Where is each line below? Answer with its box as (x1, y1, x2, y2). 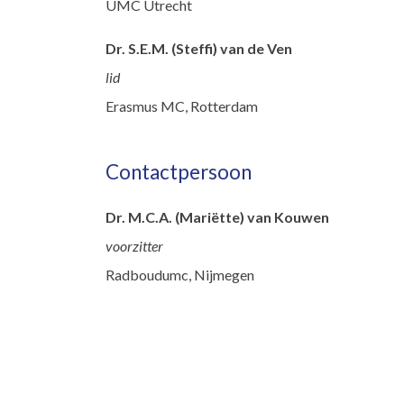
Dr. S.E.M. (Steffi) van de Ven (106, 40, 292, 58)
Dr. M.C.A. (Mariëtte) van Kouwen (106, 208, 329, 226)
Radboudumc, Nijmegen (106, 266, 254, 284)
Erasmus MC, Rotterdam (106, 97, 258, 115)
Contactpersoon (106, 159, 252, 184)
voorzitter (106, 237, 163, 255)
